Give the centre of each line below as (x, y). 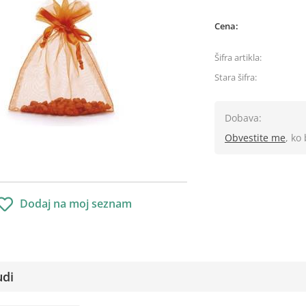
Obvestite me (255, 138)
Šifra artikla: (238, 57)
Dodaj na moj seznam (76, 204)
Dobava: (243, 118)
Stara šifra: (236, 77)
